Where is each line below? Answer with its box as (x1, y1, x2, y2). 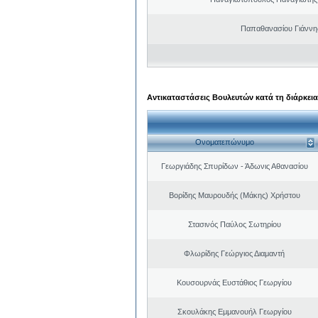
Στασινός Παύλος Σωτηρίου (187, 219, 281, 229)
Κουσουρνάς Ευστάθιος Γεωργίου (177, 278, 292, 287)
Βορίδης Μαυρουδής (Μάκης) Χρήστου (168, 190, 300, 199)
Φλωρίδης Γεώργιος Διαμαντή (184, 248, 285, 258)
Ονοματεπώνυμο (194, 138, 254, 147)
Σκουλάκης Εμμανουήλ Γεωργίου (177, 307, 292, 316)
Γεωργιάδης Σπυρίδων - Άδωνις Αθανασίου (160, 161, 308, 170)
